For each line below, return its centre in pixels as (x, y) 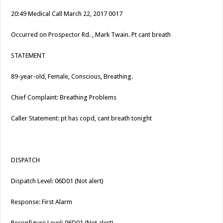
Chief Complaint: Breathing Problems (64, 98)
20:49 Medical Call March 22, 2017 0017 (67, 14)
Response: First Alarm (42, 202)
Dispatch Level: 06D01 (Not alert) (57, 181)
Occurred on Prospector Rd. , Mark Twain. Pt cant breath (91, 35)
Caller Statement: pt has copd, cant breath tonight (82, 118)
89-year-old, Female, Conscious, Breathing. (72, 77)
